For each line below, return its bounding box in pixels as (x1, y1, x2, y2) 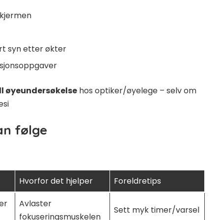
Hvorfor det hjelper (19, 175, 93, 187)
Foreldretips (114, 175, 161, 187)
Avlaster (19, 197, 52, 209)
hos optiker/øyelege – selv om (77, 84, 196, 96)
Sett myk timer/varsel (114, 204, 199, 216)
